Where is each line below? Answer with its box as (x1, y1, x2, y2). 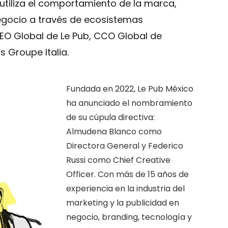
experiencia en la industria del (66, 183, 185, 195)
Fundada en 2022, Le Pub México (66, 83, 194, 95)
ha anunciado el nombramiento (66, 97, 193, 109)
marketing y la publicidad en (66, 197, 180, 209)
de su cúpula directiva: (66, 111, 155, 124)
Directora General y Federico (66, 140, 184, 152)
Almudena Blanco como (66, 126, 162, 138)
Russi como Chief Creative (66, 154, 171, 166)
